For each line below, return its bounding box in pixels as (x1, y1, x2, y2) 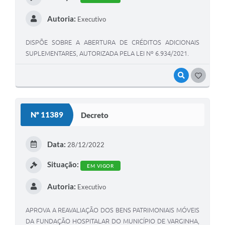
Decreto (81, 110, 108, 120)
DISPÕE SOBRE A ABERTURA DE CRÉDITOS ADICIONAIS (26, 39, 199, 46)
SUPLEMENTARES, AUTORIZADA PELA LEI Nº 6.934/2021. (26, 50, 189, 57)
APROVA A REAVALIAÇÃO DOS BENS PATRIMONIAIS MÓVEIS (26, 206, 199, 214)
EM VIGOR (87, 163, 114, 169)
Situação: (47, 160, 79, 169)
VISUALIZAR (189, 72, 221, 79)
